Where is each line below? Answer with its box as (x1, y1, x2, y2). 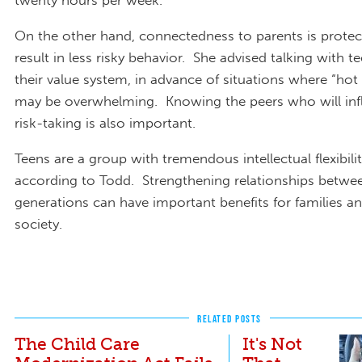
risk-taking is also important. (15, 115, 196, 132)
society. (15, 215, 66, 232)
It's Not (242, 333, 302, 354)
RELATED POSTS (197, 312, 262, 325)
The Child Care (15, 333, 140, 354)
